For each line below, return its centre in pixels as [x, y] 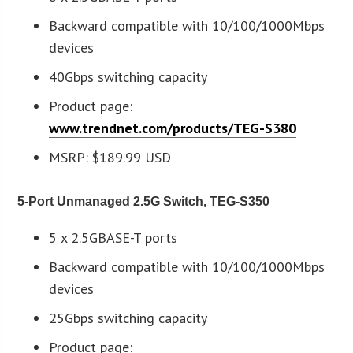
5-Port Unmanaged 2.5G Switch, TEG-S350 [144, 201]
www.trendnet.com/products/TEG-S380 [173, 128]
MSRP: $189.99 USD [110, 157]
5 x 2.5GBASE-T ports [113, 237]
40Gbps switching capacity [128, 76]
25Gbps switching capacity [128, 318]
